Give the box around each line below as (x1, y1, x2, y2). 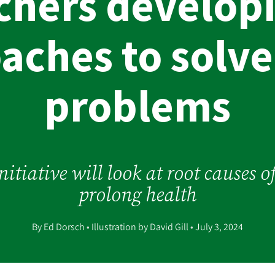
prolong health (78, 181, 196, 209)
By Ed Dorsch (31, 220, 87, 234)
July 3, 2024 (193, 220, 243, 234)
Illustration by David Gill (89, 220, 190, 234)
